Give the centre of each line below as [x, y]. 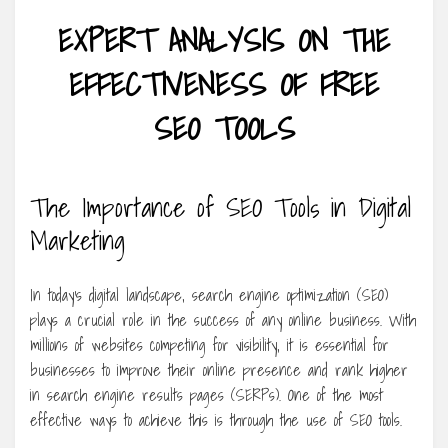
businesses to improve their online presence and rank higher [219, 369]
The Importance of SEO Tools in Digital [220, 206]
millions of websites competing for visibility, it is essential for [209, 344]
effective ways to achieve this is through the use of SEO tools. [216, 419]
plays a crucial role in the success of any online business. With [223, 319]
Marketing [77, 239]
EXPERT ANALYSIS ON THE [224, 39]
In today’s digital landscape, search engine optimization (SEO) [209, 294]
